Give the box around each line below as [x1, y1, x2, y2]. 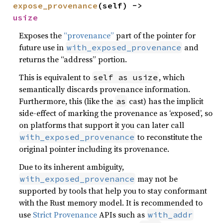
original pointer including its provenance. [19, 143, 170, 154]
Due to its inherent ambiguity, [19, 161, 124, 172]
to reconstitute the [135, 131, 203, 142]
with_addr [148, 210, 193, 220]
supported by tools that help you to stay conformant [19, 185, 208, 196]
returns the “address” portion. [19, 54, 127, 65]
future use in [19, 42, 66, 53]
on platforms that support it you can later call [19, 119, 185, 130]
